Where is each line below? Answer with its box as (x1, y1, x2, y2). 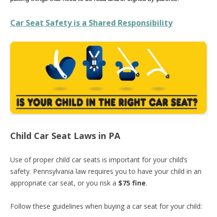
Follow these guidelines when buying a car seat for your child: (10, 201, 202, 211)
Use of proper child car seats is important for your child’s (10, 155, 187, 164)
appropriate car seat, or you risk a (10, 178, 118, 187)
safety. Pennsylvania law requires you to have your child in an (10, 166, 201, 176)
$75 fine (118, 178, 146, 187)
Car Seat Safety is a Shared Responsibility (10, 17, 172, 28)
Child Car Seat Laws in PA (10, 129, 120, 141)
